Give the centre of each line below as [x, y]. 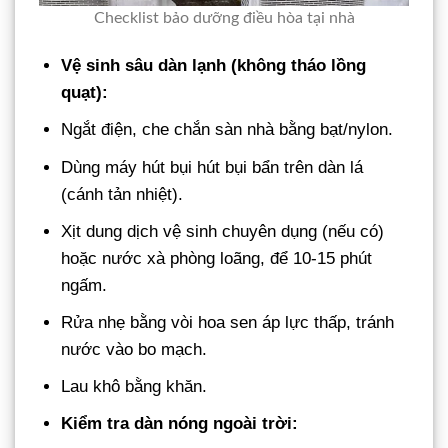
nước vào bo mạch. [134, 349]
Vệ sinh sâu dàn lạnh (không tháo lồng [214, 66]
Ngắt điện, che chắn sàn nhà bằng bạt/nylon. [227, 130]
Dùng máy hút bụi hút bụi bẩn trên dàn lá [212, 167]
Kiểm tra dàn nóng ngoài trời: [180, 424]
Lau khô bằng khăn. [134, 387]
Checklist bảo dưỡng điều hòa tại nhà [224, 18]
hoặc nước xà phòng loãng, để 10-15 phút [217, 258]
